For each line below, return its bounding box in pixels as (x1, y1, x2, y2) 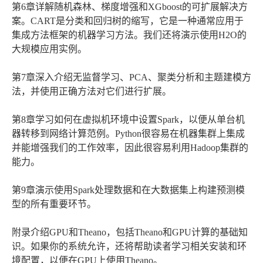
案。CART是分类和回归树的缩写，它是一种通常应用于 (12, 16, 244, 26)
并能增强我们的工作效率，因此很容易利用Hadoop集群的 (12, 143, 248, 153)
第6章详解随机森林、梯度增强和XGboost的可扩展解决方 (12, 2, 248, 12)
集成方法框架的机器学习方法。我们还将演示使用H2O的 (12, 30, 247, 41)
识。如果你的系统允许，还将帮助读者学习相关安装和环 (12, 241, 247, 252)
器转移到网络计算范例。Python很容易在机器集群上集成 (12, 129, 245, 139)
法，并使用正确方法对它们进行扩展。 (12, 86, 171, 97)
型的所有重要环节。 (12, 199, 96, 210)
